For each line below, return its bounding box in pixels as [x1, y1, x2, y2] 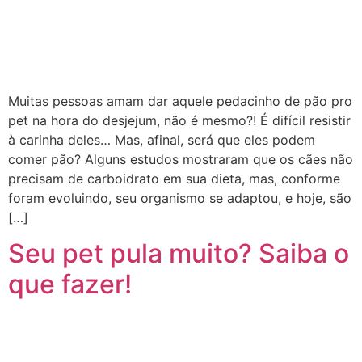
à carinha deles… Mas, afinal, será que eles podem [8, 131, 315, 148]
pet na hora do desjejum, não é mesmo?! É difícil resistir [8, 112, 351, 128]
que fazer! [8, 268, 132, 301]
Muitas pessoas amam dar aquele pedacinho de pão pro [8, 92, 352, 109]
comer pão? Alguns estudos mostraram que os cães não [8, 150, 353, 167]
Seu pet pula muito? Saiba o [8, 238, 349, 270]
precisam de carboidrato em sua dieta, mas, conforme [8, 170, 340, 187]
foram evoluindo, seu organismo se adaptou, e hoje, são [8, 189, 351, 206]
